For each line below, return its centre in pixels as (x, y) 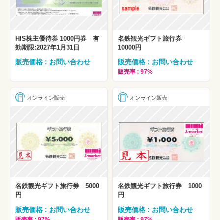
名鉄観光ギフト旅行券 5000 (57, 186)
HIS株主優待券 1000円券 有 (57, 39)
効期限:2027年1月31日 (47, 48)
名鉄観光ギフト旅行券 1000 (160, 186)
